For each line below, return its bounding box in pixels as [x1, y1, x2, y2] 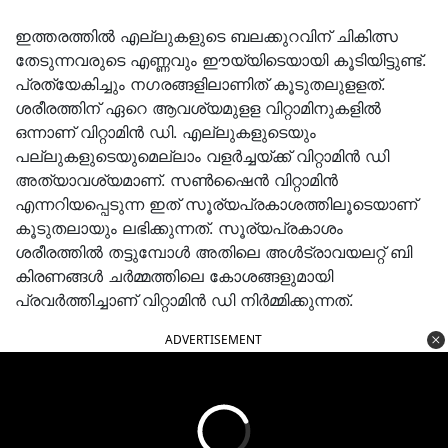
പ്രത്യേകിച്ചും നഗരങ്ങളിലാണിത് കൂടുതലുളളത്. [15, 74, 385, 94]
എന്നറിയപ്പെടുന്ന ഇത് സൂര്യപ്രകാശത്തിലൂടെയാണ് [15, 194, 417, 214]
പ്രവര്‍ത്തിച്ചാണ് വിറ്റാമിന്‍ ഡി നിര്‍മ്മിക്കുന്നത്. [15, 290, 353, 310]
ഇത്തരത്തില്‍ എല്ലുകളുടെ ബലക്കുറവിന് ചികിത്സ [15, 26, 398, 46]
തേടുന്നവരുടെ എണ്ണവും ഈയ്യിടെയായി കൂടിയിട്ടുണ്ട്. [15, 50, 426, 70]
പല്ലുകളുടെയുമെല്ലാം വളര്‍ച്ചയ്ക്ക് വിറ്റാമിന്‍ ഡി [15, 146, 389, 166]
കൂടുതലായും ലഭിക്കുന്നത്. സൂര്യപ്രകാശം [15, 218, 343, 238]
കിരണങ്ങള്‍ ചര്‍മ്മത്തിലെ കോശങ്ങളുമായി [15, 266, 333, 286]
